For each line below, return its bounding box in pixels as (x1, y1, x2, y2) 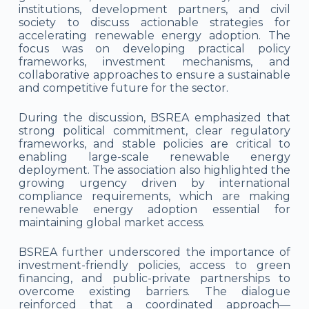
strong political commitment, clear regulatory (18, 124, 291, 138)
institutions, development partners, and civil (18, 3, 291, 17)
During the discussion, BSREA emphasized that (18, 111, 291, 125)
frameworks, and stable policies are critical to (18, 137, 291, 151)
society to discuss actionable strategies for (18, 16, 291, 30)
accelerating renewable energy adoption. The (18, 29, 291, 43)
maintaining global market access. (18, 216, 205, 230)
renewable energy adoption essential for (18, 203, 291, 217)
